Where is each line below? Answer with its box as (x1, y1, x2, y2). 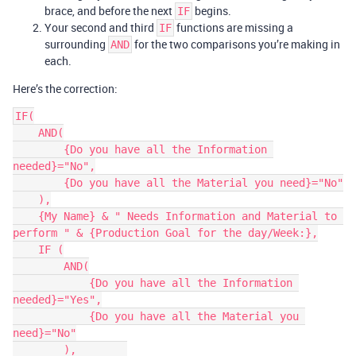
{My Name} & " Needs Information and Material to (13, 210, 38, 222)
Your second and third (44, 20, 157, 35)
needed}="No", (13, 160, 95, 172)
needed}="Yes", (13, 293, 102, 306)
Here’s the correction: (13, 81, 118, 96)
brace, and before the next (44, 3, 175, 18)
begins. (192, 3, 231, 18)
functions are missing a (174, 20, 293, 35)
